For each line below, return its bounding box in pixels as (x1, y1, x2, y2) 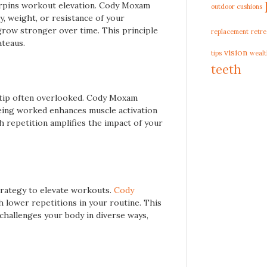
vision (224, 47, 247, 58)
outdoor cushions (211, 2, 262, 11)
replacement (211, 27, 249, 36)
